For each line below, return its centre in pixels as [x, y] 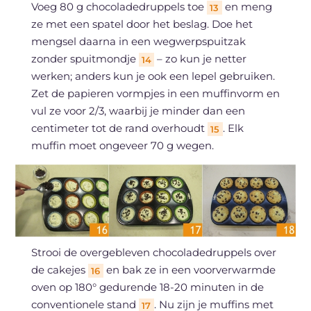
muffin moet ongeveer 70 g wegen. [122, 145]
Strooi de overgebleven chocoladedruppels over [153, 252]
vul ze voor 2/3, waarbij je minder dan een [138, 110]
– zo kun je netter [200, 58]
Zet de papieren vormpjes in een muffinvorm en [155, 93]
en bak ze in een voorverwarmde [189, 269]
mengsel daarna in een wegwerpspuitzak [138, 41]
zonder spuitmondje [85, 58]
